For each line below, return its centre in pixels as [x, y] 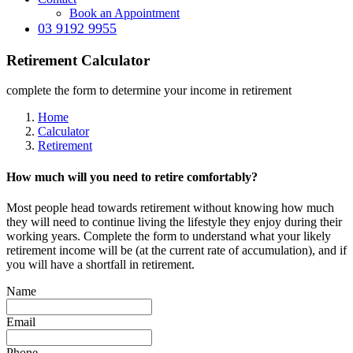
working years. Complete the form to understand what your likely [169, 236]
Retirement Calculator [78, 60]
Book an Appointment [124, 13]
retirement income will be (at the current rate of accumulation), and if [176, 250]
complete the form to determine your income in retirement [149, 91]
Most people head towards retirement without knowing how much [170, 207]
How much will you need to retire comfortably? [132, 176]
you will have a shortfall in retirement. [100, 264]
